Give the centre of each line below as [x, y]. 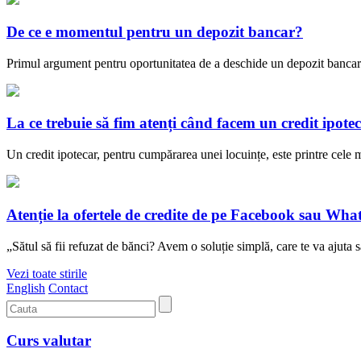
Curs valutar [49, 341]
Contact [68, 288]
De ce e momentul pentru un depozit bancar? [155, 31]
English [26, 288]
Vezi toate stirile [47, 273]
